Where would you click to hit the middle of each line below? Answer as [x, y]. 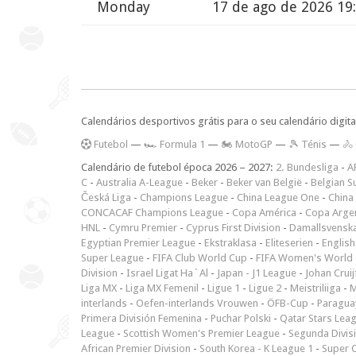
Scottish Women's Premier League [201, 333]
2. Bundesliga [307, 167]
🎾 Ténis [308, 144]
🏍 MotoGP [247, 144]
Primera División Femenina [141, 318]
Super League [112, 257]
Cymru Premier [143, 227]
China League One [278, 197]
